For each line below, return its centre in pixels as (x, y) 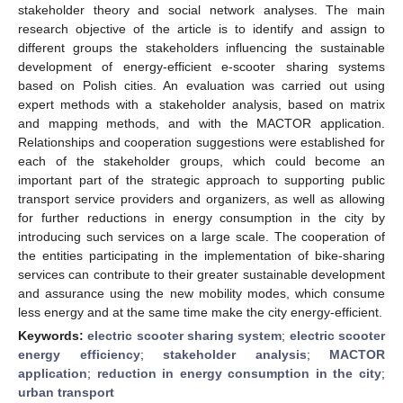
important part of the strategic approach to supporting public (201, 179)
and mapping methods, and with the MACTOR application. (201, 123)
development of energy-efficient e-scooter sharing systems (201, 66)
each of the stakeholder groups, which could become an (201, 161)
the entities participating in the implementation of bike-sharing (201, 255)
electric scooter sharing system (185, 335)
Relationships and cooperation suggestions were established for (201, 142)
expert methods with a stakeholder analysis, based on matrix (201, 104)
